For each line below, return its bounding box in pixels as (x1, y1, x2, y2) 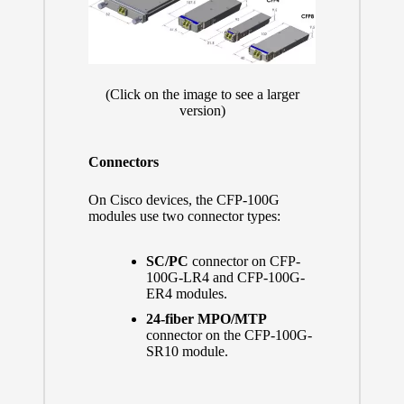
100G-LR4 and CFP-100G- (145, 269, 305, 285)
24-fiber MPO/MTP (145, 311, 267, 327)
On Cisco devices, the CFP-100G (87, 191, 280, 207)
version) (179, 103, 225, 119)
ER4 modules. (145, 285, 227, 301)
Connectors (87, 153, 159, 170)
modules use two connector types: (87, 207, 280, 224)
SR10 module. (145, 344, 228, 360)
